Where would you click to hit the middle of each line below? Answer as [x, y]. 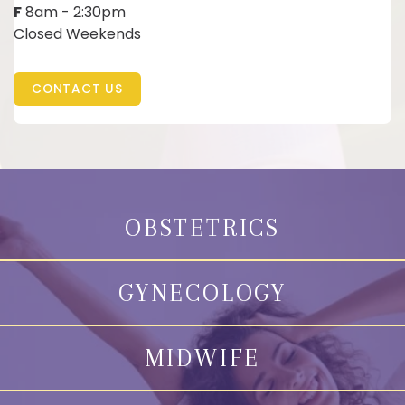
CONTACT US [77, 89]
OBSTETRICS [202, 227]
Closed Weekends [77, 33]
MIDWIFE [202, 358]
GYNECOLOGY [202, 292]
